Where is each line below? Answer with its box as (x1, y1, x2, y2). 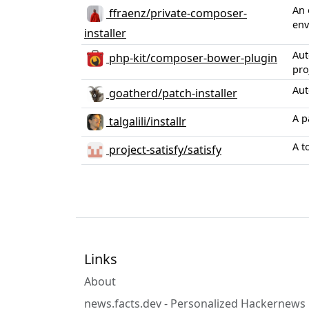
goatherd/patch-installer (106, 85, 237, 101)
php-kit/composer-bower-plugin (106, 50, 277, 66)
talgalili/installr (106, 113, 186, 129)
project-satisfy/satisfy (106, 141, 221, 157)
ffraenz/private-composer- (106, 5, 247, 21)
